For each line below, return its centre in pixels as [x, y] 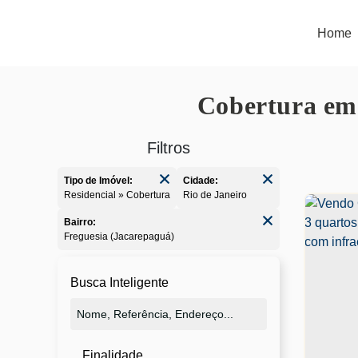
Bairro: [80, 222]
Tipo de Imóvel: [98, 181]
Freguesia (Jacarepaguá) [122, 237]
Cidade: [201, 181]
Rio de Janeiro [219, 195]
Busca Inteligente [119, 282]
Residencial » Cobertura [121, 195]
